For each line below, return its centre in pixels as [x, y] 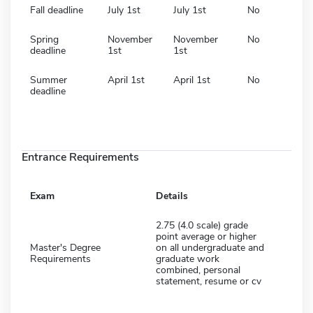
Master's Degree [65, 247]
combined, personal [198, 270]
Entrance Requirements [80, 157]
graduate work [188, 259]
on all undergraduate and [210, 247]
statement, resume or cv [209, 281]
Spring [44, 39]
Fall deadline [57, 10]
